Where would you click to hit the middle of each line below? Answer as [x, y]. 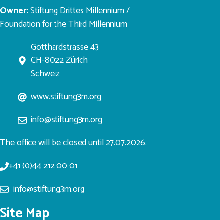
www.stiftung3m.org [66, 97]
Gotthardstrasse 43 [65, 47]
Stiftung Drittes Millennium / [79, 11]
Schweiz [45, 74]
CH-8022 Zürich [59, 61]
